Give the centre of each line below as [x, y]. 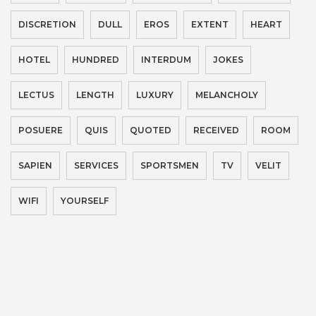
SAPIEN [35, 166]
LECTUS [36, 95]
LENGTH [95, 95]
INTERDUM [166, 60]
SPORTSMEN [170, 166]
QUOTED [151, 130]
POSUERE [41, 130]
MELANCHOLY [227, 95]
